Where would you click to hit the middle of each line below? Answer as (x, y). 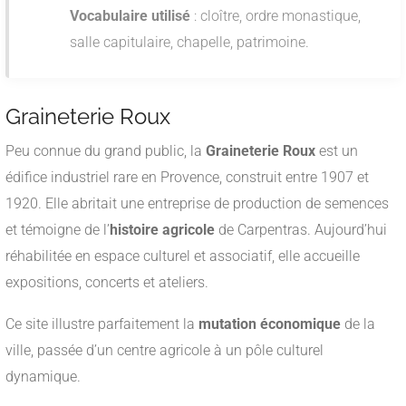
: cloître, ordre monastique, (275, 16)
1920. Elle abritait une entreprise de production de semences (197, 204)
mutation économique (270, 324)
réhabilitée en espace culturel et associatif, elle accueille (183, 256)
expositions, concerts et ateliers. (107, 283)
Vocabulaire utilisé (130, 16)
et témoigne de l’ (58, 230)
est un (337, 151)
